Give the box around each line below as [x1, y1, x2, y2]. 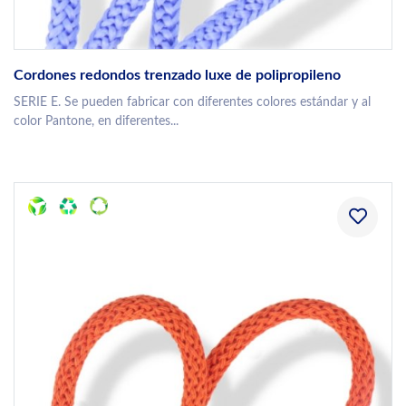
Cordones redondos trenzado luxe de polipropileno [14, 68, 341, 83]
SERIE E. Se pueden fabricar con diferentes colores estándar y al [14, 96, 371, 110]
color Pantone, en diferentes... [14, 115, 179, 129]
